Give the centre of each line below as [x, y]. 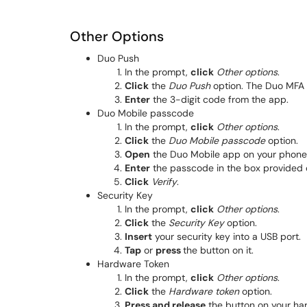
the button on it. [218, 250]
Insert [138, 236]
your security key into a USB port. [226, 236]
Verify [164, 182]
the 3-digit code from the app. [221, 99]
